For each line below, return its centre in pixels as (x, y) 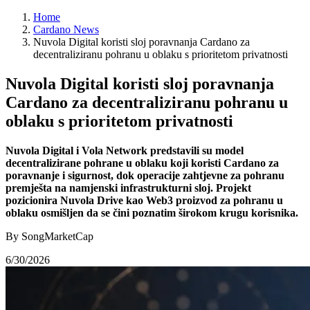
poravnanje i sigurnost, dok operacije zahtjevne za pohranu (145, 175)
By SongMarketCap (49, 236)
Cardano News (66, 29)
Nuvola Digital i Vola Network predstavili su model (125, 150)
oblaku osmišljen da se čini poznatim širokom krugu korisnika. (152, 212)
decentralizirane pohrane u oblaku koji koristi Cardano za (142, 163)
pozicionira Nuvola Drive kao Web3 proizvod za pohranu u (144, 200)
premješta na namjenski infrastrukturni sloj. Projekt (128, 188)
